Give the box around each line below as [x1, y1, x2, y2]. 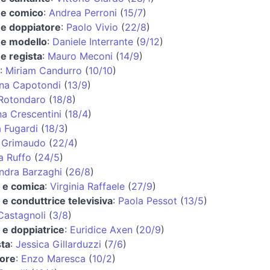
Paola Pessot [118, 194, 177, 207]
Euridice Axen [70, 223, 133, 236]
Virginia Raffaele [50, 180, 125, 192]
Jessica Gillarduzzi [16, 237, 101, 250]
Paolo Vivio [66, 20, 118, 33]
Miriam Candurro [5, 64, 82, 77]
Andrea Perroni [49, 6, 117, 19]
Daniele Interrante [52, 35, 133, 48]
